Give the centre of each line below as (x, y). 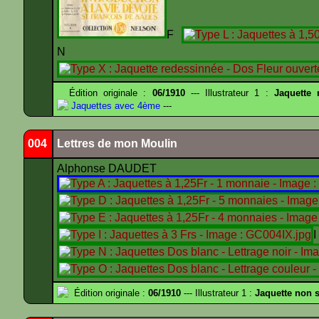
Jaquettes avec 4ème (114, 106)
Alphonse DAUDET (108, 168)
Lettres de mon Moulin (117, 143)
